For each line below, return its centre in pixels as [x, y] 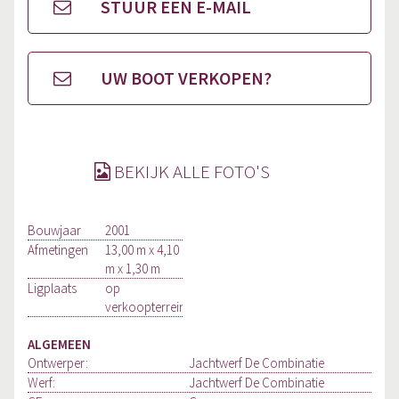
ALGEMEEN [59, 345]
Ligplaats [52, 289]
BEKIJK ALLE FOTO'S [190, 172]
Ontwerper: [58, 363]
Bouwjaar [54, 231]
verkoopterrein [145, 307]
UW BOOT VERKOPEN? [184, 78]
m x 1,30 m [132, 269]
